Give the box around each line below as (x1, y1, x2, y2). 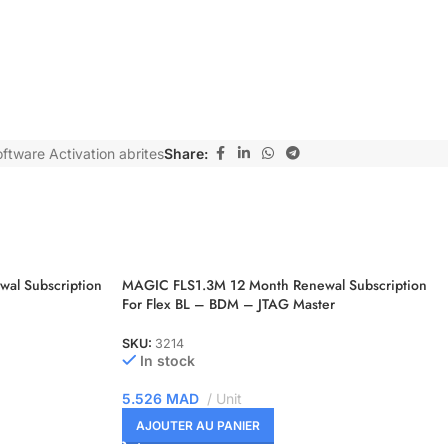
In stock (140, 352, 196, 370)
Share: (164, 144, 208, 162)
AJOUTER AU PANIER (136, 418, 260, 434)
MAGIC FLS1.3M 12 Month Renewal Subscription (122, 275, 427, 295)
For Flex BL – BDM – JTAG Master (122, 294, 335, 314)
